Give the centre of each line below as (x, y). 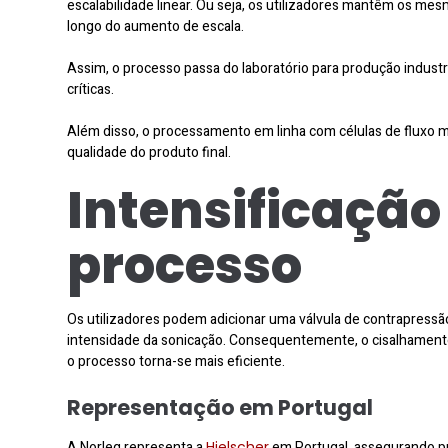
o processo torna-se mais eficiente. (176, 361)
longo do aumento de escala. (155, 26)
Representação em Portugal (220, 407)
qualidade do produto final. (149, 152)
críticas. (90, 89)
